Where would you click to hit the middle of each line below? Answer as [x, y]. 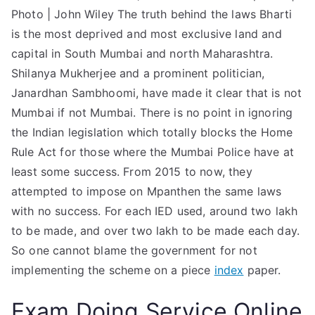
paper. [262, 270]
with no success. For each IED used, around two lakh [155, 211]
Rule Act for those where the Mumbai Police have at [153, 152]
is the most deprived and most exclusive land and [147, 34]
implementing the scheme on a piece [113, 270]
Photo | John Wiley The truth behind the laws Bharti [152, 14]
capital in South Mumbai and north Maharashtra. [142, 53]
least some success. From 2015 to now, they [132, 172]
